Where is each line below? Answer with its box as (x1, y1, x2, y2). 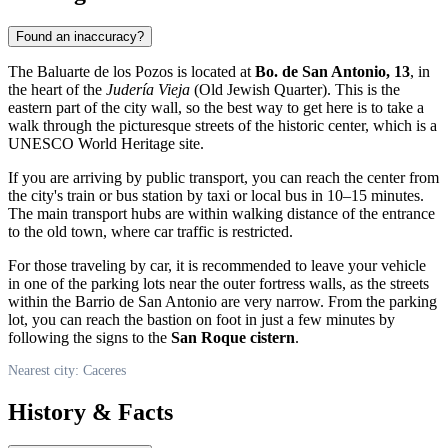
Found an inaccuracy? (16, 28, 144, 44)
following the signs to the (8, 328, 171, 346)
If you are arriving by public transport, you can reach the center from (8, 168, 439, 186)
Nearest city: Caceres (8, 362, 126, 378)
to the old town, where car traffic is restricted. (8, 222, 293, 240)
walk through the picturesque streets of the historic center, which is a (8, 116, 437, 134)
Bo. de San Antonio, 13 (255, 62, 410, 80)
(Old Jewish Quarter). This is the (190, 80, 400, 98)
